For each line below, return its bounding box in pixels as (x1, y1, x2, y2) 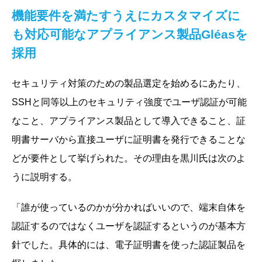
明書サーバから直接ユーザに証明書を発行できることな (12, 134, 246, 144)
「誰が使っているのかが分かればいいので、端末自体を (12, 202, 246, 212)
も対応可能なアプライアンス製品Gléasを (12, 27, 248, 41)
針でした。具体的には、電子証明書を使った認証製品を (12, 239, 246, 250)
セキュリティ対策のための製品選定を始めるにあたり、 (12, 78, 246, 88)
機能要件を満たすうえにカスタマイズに (12, 8, 240, 22)
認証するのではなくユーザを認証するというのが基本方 (12, 220, 246, 231)
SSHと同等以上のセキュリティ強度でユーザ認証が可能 (12, 96, 247, 107)
